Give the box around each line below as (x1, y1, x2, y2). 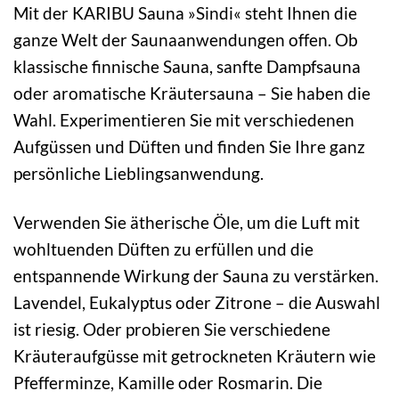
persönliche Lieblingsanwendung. (13, 162, 264, 183)
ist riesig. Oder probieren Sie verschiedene (13, 318, 330, 339)
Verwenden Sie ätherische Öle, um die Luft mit (13, 211, 360, 232)
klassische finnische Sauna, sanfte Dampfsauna (13, 55, 361, 77)
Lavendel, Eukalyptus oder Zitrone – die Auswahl (13, 291, 380, 313)
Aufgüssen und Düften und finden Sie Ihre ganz (13, 135, 365, 157)
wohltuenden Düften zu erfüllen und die (13, 238, 313, 259)
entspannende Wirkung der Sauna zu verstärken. (13, 265, 379, 286)
